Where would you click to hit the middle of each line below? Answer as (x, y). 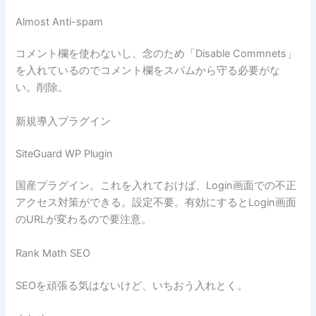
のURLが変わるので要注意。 (84, 220)
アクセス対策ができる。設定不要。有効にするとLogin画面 (156, 203)
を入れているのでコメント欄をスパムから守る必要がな (148, 71)
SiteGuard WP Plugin (65, 153)
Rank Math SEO (53, 253)
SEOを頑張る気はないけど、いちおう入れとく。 (132, 285)
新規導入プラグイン (63, 121)
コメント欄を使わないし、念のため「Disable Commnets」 (157, 54)
